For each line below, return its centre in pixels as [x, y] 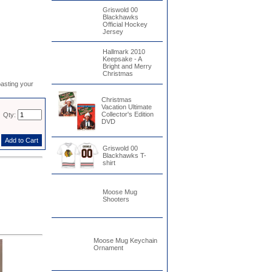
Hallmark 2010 [124, 52]
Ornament [108, 248]
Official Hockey [125, 24]
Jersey [113, 32]
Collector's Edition [127, 114]
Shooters [116, 199]
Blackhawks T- [124, 155]
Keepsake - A [122, 59]
